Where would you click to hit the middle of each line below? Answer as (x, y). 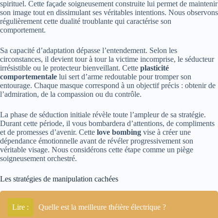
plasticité (154, 68)
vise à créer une (166, 132)
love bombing (119, 132)
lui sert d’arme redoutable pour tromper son (124, 77)
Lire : (20, 207)
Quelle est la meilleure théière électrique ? (102, 207)
